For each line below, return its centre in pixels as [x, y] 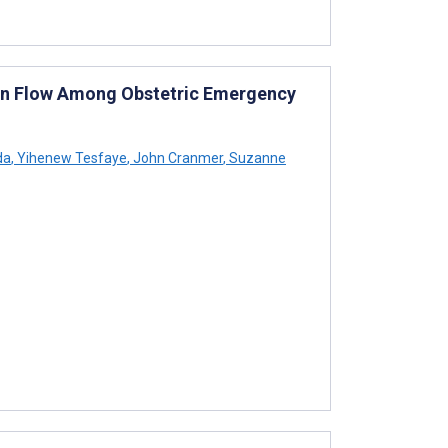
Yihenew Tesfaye [70, 157]
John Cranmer [176, 157]
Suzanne [256, 157]
